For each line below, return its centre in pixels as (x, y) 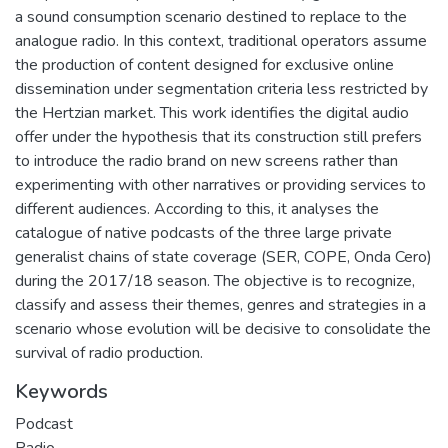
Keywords (61, 391)
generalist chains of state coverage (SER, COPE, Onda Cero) (223, 257)
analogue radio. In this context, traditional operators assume (221, 41)
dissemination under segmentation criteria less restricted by (221, 89)
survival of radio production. (109, 353)
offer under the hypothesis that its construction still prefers (218, 137)
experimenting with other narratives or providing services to (220, 185)
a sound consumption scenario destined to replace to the (211, 17)
